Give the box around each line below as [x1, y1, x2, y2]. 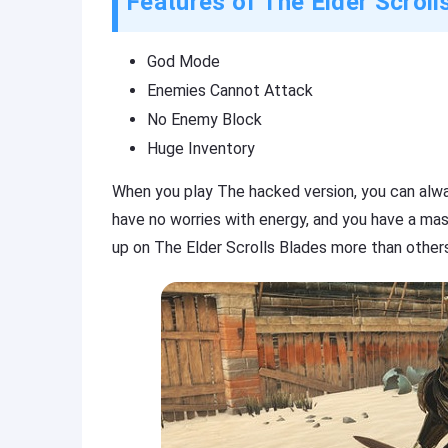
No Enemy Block [147, 110, 262, 129]
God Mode [147, 52, 220, 71]
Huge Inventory [147, 139, 255, 158]
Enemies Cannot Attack [147, 81, 313, 100]
